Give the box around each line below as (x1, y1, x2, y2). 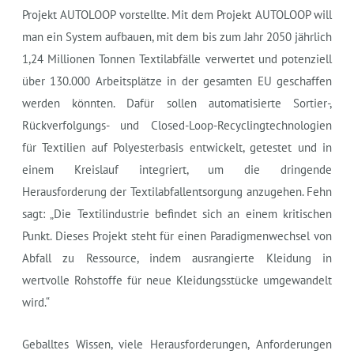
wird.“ (21, 294, 50, 310)
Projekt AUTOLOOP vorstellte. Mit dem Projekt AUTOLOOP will (21, 6, 333, 22)
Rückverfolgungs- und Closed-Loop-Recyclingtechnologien (21, 117, 333, 133)
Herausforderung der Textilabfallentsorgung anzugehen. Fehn (21, 183, 333, 199)
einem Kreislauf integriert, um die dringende (21, 161, 333, 177)
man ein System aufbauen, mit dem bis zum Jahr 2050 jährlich (21, 28, 333, 44)
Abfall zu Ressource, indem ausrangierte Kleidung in (21, 250, 333, 265)
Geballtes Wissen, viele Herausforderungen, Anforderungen (21, 336, 333, 352)
